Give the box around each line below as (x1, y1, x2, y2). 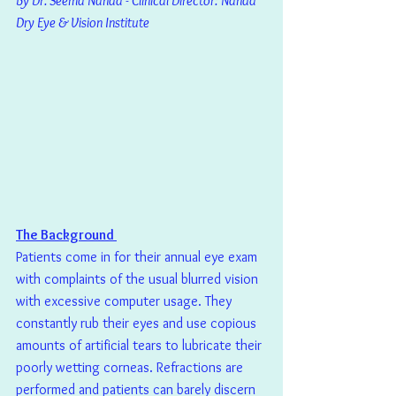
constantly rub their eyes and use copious (16, 315, 260, 332)
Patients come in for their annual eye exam (16, 248, 261, 266)
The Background (16, 226, 117, 244)
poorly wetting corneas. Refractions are (16, 359, 247, 377)
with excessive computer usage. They (16, 293, 235, 310)
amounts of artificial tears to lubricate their (16, 337, 265, 354)
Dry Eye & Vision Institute (16, 14, 149, 32)
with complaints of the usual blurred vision (16, 270, 262, 288)
